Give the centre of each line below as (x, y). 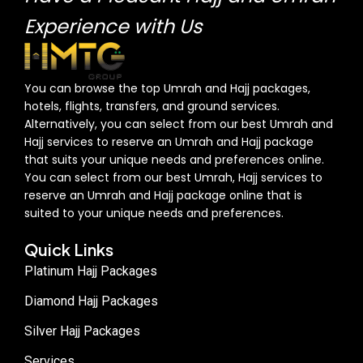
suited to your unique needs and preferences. (154, 213)
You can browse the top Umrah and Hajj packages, (167, 88)
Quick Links (69, 249)
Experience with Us (113, 27)
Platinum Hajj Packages (91, 271)
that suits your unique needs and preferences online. (174, 159)
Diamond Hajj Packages (91, 301)
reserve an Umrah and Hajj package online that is (163, 195)
